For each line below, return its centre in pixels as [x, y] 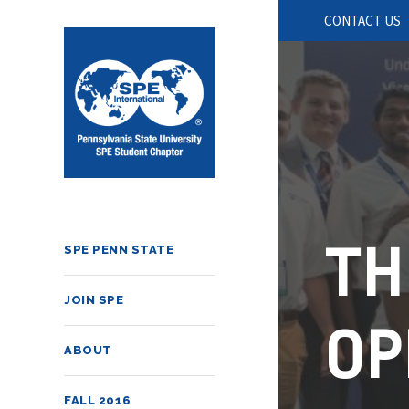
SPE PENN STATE [119, 250]
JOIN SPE [94, 300]
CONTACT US [362, 21]
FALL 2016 [98, 400]
